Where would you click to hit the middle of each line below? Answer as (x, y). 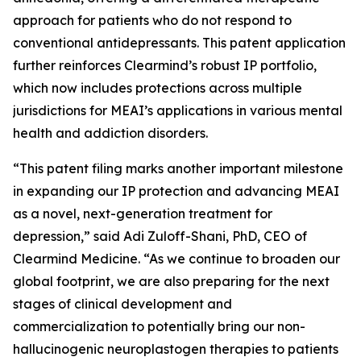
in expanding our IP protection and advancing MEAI (176, 191)
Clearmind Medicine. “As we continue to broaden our (176, 259)
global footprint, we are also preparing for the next (171, 281)
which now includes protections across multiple (158, 88)
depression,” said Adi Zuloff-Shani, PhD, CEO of (160, 236)
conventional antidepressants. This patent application (179, 43)
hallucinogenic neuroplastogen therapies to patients (176, 349)
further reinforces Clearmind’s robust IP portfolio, (165, 65)
